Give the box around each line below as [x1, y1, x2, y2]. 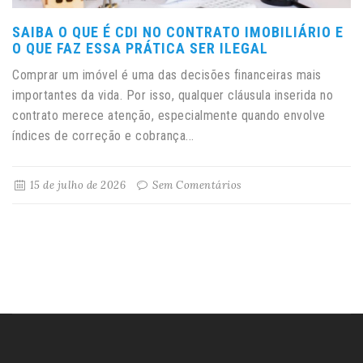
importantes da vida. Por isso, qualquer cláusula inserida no [12, 87, 333, 103]
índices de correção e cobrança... [12, 127, 194, 143]
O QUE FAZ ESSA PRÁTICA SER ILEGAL [12, 39, 268, 57]
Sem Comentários [149, 177, 242, 192]
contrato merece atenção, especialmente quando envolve [12, 107, 326, 123]
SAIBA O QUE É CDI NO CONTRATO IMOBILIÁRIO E [12, 23, 344, 41]
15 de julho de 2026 [27, 177, 126, 192]
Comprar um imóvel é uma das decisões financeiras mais [12, 66, 322, 83]
